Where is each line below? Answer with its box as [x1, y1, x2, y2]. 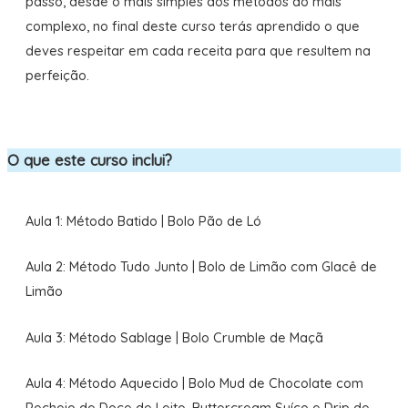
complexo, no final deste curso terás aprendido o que [25, 17, 360, 36]
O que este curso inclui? [6, 150, 172, 169]
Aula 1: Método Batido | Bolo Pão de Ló [25, 211, 261, 229]
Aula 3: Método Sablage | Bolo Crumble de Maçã [25, 328, 323, 346]
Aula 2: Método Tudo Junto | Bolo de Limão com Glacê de [25, 258, 377, 276]
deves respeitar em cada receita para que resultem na [25, 42, 371, 60]
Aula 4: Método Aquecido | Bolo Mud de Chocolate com [25, 373, 363, 392]
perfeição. [25, 66, 89, 85]
